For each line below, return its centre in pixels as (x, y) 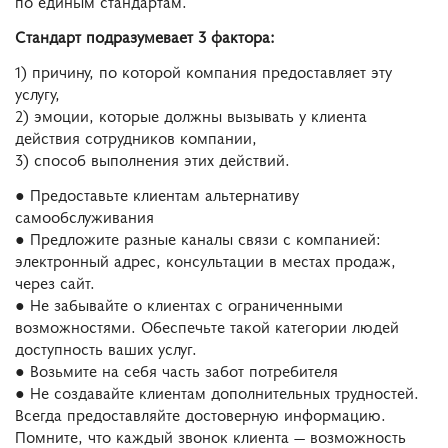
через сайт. (55, 281)
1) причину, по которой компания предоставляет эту (203, 71)
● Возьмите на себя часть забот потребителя (176, 369)
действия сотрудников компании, (136, 137)
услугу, (37, 93)
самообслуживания (84, 215)
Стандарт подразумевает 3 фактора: (145, 36)
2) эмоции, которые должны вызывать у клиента (191, 115)
